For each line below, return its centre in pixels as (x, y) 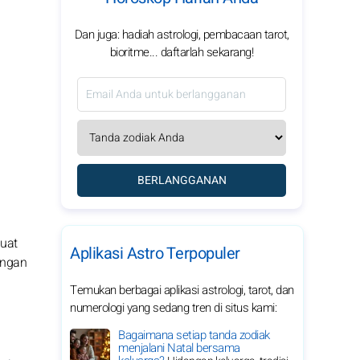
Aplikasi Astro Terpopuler (155, 254)
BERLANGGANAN (182, 180)
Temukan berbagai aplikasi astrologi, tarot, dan (182, 290)
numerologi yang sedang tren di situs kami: (173, 308)
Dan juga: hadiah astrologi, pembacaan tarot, (182, 35)
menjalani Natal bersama (179, 348)
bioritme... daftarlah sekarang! (182, 52)
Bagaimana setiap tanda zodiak (194, 335)
